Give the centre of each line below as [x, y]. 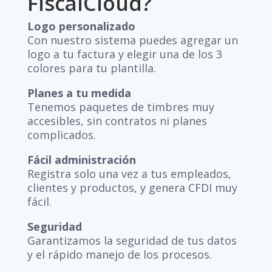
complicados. [61, 135]
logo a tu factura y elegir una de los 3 [124, 54]
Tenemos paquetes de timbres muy [121, 107]
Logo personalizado [81, 26]
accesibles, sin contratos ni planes [117, 121]
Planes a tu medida [79, 93]
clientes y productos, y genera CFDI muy [132, 188]
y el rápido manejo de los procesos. [119, 254]
